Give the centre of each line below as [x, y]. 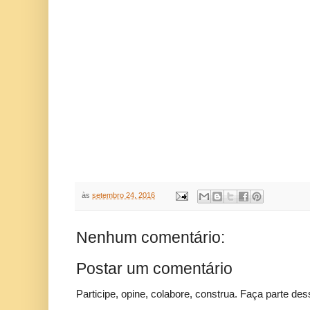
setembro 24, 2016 [124, 195]
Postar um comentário [154, 268]
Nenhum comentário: [151, 237]
